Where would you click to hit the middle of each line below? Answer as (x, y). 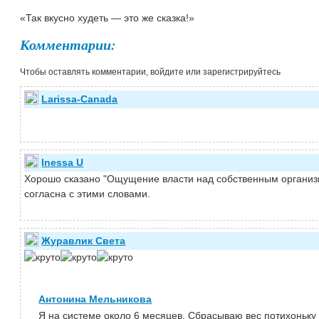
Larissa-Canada (80, 99)
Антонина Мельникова (95, 299)
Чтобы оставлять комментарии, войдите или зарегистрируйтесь (151, 71)
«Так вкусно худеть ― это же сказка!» (108, 17)
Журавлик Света (84, 240)
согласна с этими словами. (88, 193)
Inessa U (63, 162)
